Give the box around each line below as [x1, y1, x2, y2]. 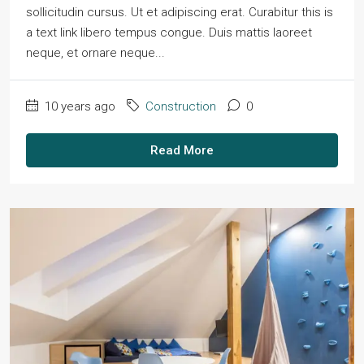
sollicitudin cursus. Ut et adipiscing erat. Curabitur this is [26, 5, 333, 20]
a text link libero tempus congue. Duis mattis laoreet [26, 25, 312, 41]
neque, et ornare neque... [26, 45, 165, 61]
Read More [150, 143, 214, 158]
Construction [145, 99, 216, 115]
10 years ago [41, 99, 115, 115]
